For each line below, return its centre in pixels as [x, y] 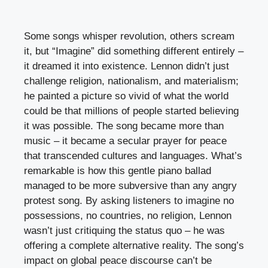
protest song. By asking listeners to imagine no [129, 201]
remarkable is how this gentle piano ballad [118, 171]
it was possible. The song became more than [124, 126]
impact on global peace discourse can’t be [118, 261]
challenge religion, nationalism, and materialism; [131, 81]
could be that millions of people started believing [131, 111]
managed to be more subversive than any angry [130, 186]
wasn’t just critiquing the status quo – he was [124, 231]
